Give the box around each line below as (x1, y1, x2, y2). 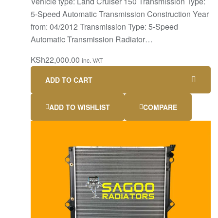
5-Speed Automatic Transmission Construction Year (31, 8, 209, 20)
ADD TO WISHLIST (49, 102, 110, 112)
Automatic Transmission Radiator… (31, 34, 153, 45)
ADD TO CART (45, 75, 92, 85)
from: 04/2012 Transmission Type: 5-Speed (31, 21, 178, 33)
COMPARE (143, 102, 177, 112)
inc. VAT (82, 56, 103, 65)
